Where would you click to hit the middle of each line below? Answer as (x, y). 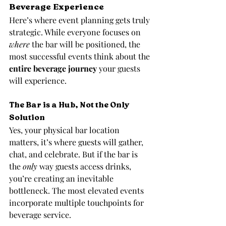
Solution (27, 118)
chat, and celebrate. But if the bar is (74, 154)
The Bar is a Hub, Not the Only (70, 105)
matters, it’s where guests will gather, (77, 142)
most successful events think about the (80, 56)
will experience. (38, 80)
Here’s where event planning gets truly (80, 20)
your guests (120, 68)
